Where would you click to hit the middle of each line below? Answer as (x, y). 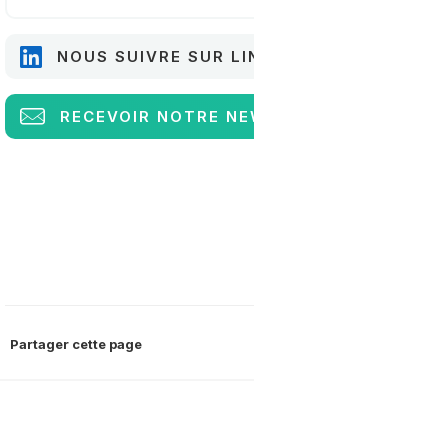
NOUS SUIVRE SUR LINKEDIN (186, 56)
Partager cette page (76, 344)
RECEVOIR (108, 116)
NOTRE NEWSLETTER (253, 116)
